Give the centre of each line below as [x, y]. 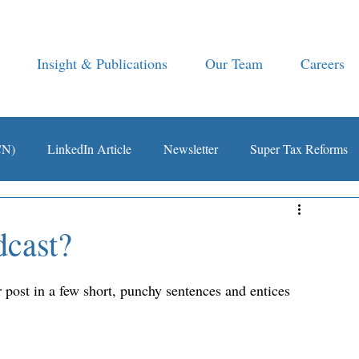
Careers [322, 63]
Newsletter [191, 149]
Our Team [234, 63]
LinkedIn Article [89, 149]
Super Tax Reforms [299, 149]
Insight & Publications [103, 63]
